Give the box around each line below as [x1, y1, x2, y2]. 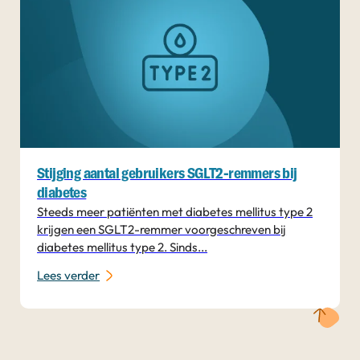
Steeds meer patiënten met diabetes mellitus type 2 [37, 204, 313, 220]
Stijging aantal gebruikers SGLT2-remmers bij [37, 166, 297, 182]
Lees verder [37, 267, 100, 283]
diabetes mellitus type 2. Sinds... [37, 239, 208, 256]
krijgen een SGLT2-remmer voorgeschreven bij [37, 222, 287, 238]
